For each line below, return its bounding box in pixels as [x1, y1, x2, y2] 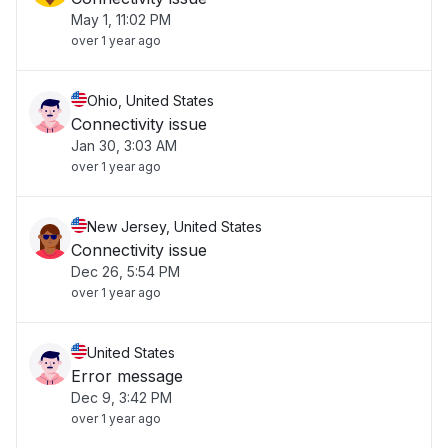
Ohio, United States [87, 92, 214, 109]
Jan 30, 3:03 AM [71, 137, 177, 154]
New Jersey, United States [87, 218, 262, 235]
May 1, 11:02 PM [71, 11, 171, 28]
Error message [71, 366, 183, 386]
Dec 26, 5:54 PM [71, 263, 180, 280]
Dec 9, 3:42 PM [71, 389, 172, 406]
